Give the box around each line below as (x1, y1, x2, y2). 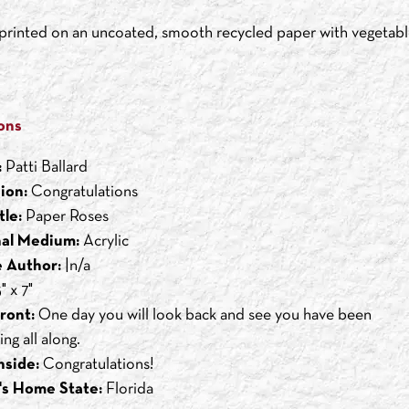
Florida (101, 382, 153, 398)
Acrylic (79, 234, 129, 250)
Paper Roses (21, 209, 109, 225)
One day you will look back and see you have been (34, 308, 372, 324)
